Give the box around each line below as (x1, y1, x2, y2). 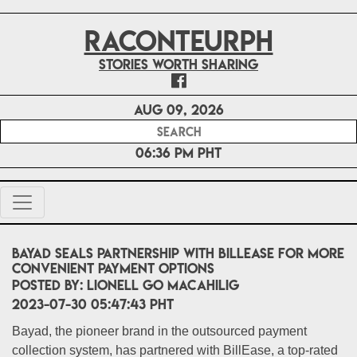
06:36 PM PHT (135, 143, 222, 162)
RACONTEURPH (84, 23, 273, 59)
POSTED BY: (12, 276, 87, 294)
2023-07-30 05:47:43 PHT (12, 295, 174, 313)
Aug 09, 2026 (133, 100, 224, 119)
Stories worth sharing (99, 55, 258, 73)
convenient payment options (12, 259, 214, 277)
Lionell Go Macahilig (87, 276, 239, 294)
